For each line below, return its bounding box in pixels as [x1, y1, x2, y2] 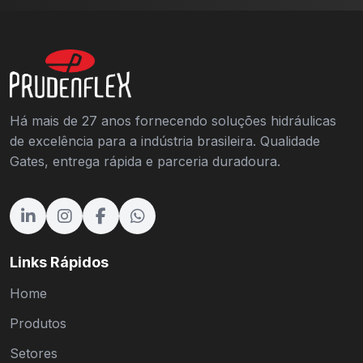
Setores [10, 345, 58, 361]
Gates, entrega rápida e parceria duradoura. [10, 153, 280, 169]
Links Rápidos [10, 254, 109, 271]
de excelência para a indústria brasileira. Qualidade [10, 133, 320, 149]
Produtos [10, 315, 66, 331]
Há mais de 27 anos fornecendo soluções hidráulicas [10, 113, 336, 129]
